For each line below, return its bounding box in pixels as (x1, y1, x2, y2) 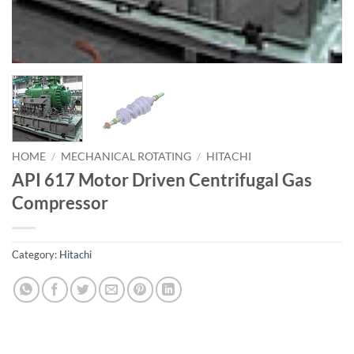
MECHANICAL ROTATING (61, 149, 192, 163)
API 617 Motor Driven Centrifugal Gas (12, 168, 312, 190)
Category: (12, 248, 59, 262)
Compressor (12, 191, 108, 213)
